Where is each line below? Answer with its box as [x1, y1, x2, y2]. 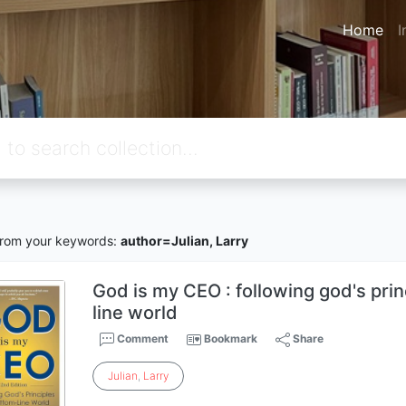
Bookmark [204, 332, 258, 345]
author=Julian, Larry [121, 232, 248, 248]
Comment [114, 332, 169, 345]
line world [92, 302, 179, 324]
